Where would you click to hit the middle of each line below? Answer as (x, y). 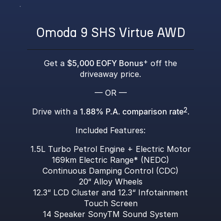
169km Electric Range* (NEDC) (110, 160)
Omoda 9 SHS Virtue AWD (110, 33)
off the (163, 63)
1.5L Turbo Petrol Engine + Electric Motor (110, 149)
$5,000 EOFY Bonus (105, 63)
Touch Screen (110, 203)
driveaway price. (110, 74)
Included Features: (110, 130)
